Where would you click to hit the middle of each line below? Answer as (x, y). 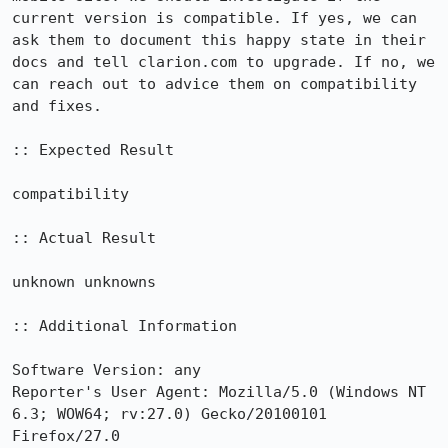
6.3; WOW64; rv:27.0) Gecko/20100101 (169, 414)
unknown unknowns (84, 282)
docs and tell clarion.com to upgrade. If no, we (223, 62)
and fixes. (57, 106)
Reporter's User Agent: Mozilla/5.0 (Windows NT (219, 392)
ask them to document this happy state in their (219, 40)
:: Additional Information (124, 326)
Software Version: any (106, 370)
